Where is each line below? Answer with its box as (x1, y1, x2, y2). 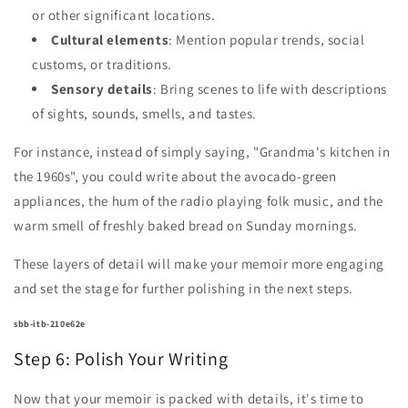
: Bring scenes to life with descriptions (153, 79, 388, 97)
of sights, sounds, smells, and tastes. (32, 104, 257, 122)
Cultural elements (51, 30, 169, 48)
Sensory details (51, 79, 153, 97)
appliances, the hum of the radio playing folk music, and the (14, 191, 384, 209)
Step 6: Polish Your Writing (14, 347, 229, 372)
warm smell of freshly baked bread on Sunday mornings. (14, 216, 358, 234)
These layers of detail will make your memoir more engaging (14, 254, 384, 272)
